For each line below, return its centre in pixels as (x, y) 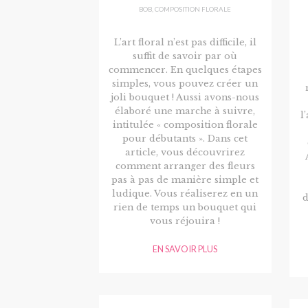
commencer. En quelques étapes (185, 70)
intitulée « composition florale (185, 125)
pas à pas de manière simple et (185, 180)
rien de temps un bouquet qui (185, 208)
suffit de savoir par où (185, 56)
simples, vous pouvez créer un (185, 84)
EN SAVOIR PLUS (185, 249)
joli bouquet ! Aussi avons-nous (185, 98)
